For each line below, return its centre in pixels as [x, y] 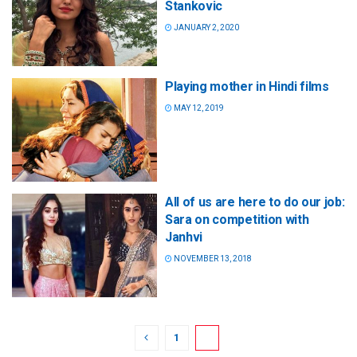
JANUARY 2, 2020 [206, 27]
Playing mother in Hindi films [247, 86]
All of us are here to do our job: [255, 202]
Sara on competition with [237, 219]
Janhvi [184, 237]
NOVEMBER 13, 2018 [212, 258]
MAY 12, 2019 [198, 108]
